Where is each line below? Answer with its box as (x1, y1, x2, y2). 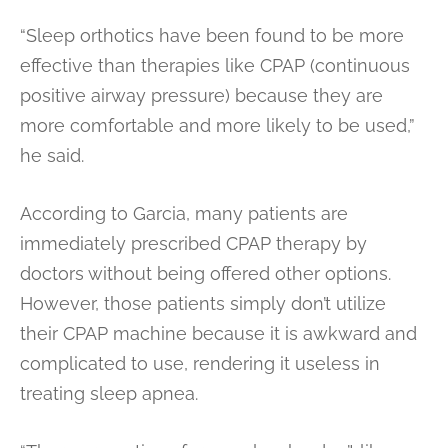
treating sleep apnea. (20, 382, 198, 404)
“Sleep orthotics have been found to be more (20, 24, 404, 46)
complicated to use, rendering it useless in (20, 352, 380, 374)
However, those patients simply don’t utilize (20, 292, 386, 314)
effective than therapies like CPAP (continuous (20, 54, 410, 76)
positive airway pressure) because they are (20, 84, 383, 106)
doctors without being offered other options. (20, 262, 391, 284)
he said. (20, 144, 84, 166)
